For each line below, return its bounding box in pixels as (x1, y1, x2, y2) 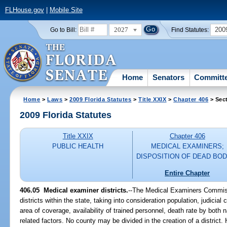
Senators (153, 72, 185, 82)
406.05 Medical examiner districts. (20, 186, 129, 194)
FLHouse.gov (5, 6, 44, 14)
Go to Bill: (50, 26, 77, 33)
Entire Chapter (165, 169, 210, 177)
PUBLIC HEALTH (52, 142, 104, 150)
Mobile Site (49, 6, 83, 14)
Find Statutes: (171, 26, 209, 33)
